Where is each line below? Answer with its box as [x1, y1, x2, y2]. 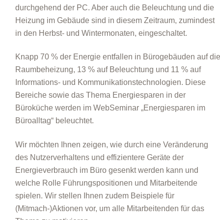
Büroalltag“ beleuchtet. [15, 116, 94, 125]
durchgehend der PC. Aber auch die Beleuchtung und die [15, 3, 214, 12]
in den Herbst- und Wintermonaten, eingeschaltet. [15, 29, 187, 37]
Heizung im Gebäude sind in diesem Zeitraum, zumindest [15, 16, 215, 25]
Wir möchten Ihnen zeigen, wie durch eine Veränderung [15, 140, 208, 149]
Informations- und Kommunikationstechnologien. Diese [15, 78, 206, 87]
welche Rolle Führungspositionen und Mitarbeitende [15, 178, 197, 187]
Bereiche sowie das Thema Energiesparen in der [15, 91, 186, 100]
